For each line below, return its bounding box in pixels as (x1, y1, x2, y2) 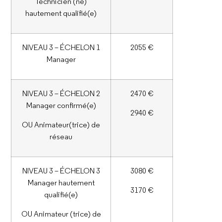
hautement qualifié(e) (25, 8, 97, 18)
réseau (50, 131, 73, 141)
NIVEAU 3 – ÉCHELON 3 (22, 166, 100, 176)
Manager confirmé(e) (26, 100, 96, 111)
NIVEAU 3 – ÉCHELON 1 (22, 42, 100, 53)
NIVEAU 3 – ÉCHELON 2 (22, 88, 100, 99)
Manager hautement (27, 177, 95, 188)
